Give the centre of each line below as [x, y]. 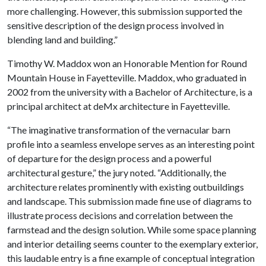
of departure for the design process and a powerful [109, 158]
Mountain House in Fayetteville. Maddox [90, 77]
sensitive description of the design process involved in [115, 25]
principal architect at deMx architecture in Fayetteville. [118, 106]
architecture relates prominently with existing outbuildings [126, 186]
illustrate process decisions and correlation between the [120, 215]
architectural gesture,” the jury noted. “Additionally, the [117, 172]
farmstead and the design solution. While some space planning [132, 229]
